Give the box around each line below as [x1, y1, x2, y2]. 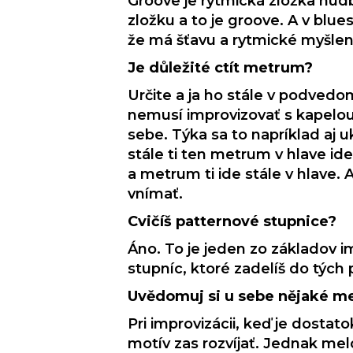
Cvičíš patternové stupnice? [128, 213, 336, 231]
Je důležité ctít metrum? [128, 59, 313, 77]
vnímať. [128, 185, 183, 203]
